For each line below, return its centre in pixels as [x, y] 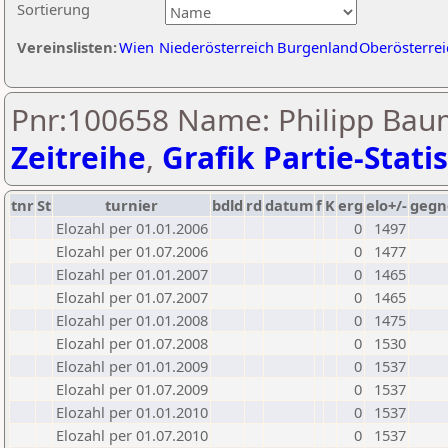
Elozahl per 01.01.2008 [132, 320]
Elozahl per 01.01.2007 [132, 274]
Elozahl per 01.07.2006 [132, 251]
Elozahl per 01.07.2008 [132, 343]
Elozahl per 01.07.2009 [132, 389]
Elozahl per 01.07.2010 [132, 435]
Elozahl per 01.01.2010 [132, 412]
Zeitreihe [78, 157]
